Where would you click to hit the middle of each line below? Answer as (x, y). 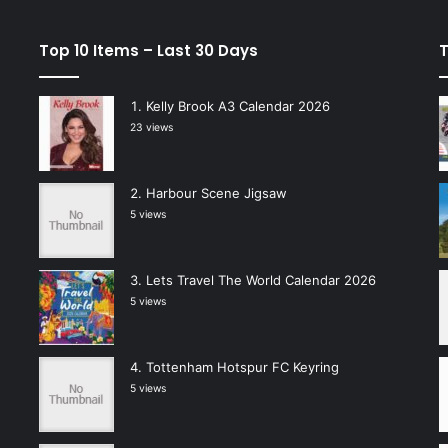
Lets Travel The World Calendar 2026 (260, 279)
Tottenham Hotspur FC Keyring (242, 366)
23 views (151, 127)
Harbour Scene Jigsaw (216, 192)
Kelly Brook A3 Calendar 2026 (237, 105)
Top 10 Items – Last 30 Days (148, 50)
